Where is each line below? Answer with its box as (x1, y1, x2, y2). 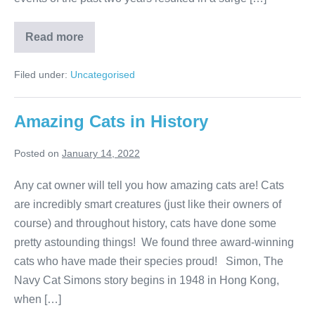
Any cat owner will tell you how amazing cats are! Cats (14, 179, 284, 192)
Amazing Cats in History (14, 112, 208, 131)
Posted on (14, 148, 59, 160)
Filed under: (14, 69, 67, 81)
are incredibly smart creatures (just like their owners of (14, 198, 281, 211)
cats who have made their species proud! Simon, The (14, 255, 283, 268)
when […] (14, 293, 61, 306)
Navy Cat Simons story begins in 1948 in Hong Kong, (14, 274, 279, 287)
